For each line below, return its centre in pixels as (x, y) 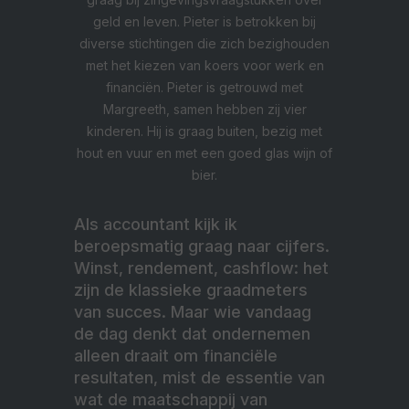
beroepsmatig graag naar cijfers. (202, 246)
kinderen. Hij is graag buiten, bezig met (204, 131)
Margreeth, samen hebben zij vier (204, 110)
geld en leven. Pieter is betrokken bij (204, 22)
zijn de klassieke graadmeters (191, 290)
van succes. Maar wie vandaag (193, 312)
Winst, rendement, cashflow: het (201, 268)
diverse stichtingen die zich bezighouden (204, 44)
